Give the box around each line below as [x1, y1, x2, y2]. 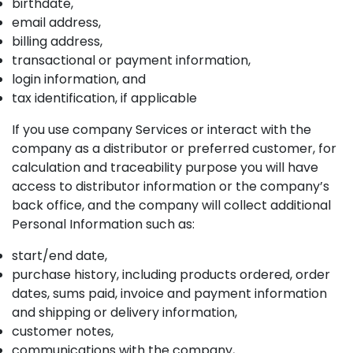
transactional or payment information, [12, 51, 251, 69]
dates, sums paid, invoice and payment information [12, 284, 327, 303]
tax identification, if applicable [12, 89, 197, 107]
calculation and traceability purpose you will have [12, 158, 318, 176]
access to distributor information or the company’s [12, 177, 329, 195]
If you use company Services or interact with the [12, 121, 311, 139]
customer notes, [12, 322, 113, 340]
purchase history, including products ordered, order [12, 266, 330, 284]
